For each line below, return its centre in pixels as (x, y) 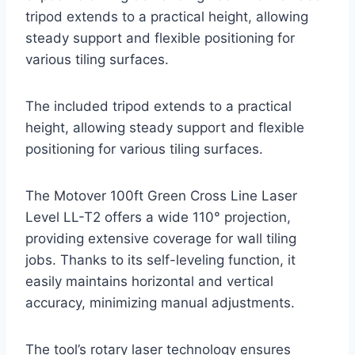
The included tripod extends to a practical (158, 106)
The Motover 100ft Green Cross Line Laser (161, 195)
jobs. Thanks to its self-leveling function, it (160, 260)
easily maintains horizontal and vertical (149, 281)
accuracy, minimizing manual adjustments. (160, 302)
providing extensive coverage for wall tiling (161, 238)
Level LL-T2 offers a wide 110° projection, (158, 217)
